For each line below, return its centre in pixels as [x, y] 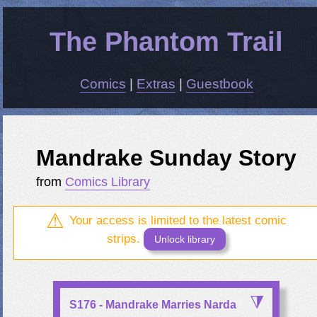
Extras [156, 84]
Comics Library [108, 181]
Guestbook [219, 84]
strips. [126, 238]
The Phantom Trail [167, 41]
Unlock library [185, 239]
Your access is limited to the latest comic [177, 220]
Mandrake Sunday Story [167, 157]
